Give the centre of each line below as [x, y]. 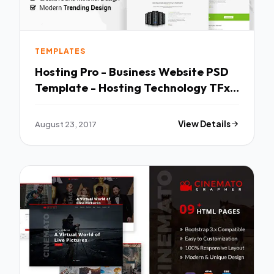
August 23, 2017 [66, 124]
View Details [205, 124]
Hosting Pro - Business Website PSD [132, 71]
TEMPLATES [60, 51]
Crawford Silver [78, 103]
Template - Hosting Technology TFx [132, 87]
